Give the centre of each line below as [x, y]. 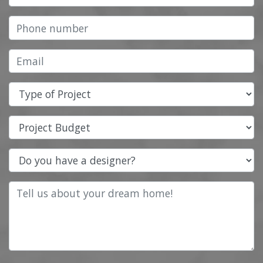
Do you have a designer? [67, 155]
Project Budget [44, 122]
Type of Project [44, 90]
